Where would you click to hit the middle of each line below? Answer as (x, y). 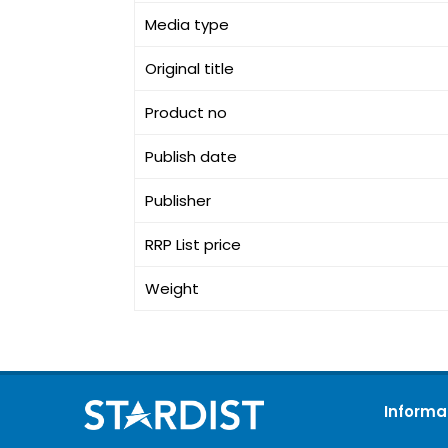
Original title (190, 68)
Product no (186, 112)
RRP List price (193, 244)
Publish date (191, 156)
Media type (187, 24)
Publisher (178, 200)
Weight (172, 288)
